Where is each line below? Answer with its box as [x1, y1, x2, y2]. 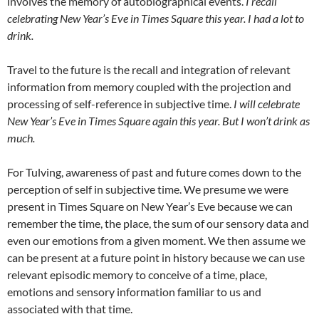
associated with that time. [7, 301, 132, 315]
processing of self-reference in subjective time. [7, 96, 234, 110]
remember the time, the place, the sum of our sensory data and [7, 216, 309, 230]
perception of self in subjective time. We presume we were [7, 182, 288, 196]
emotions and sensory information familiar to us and [7, 284, 261, 298]
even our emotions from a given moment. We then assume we [7, 233, 305, 247]
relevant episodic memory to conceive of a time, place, [7, 267, 267, 281]
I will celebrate [234, 96, 300, 110]
